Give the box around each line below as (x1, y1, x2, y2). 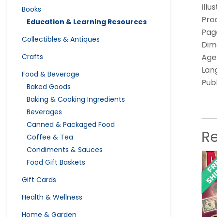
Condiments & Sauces (27, 144, 103, 155)
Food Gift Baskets (27, 157, 85, 167)
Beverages (27, 107, 62, 117)
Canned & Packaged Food (27, 119, 115, 129)
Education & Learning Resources (27, 16, 147, 27)
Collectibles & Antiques (22, 34, 100, 44)
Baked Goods (27, 81, 71, 92)
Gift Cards (22, 174, 56, 185)
